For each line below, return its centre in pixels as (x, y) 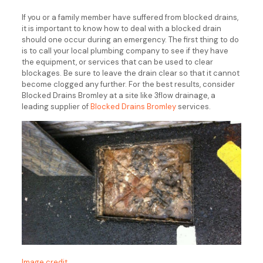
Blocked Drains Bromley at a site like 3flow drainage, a (118, 95)
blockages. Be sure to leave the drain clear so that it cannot (130, 73)
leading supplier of (56, 107)
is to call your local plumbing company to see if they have (125, 51)
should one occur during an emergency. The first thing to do (130, 40)
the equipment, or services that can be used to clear (117, 62)
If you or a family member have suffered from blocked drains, (130, 17)
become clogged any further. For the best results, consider (128, 84)
